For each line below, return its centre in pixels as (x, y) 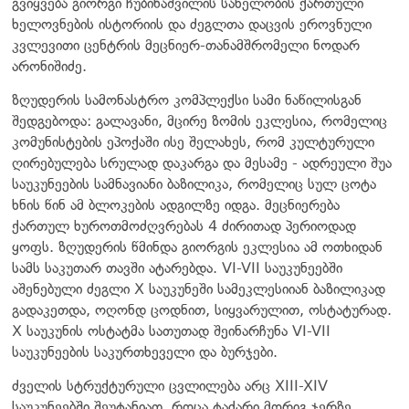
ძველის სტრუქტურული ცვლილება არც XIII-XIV (170, 385)
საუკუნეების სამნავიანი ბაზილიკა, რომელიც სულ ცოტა (194, 184)
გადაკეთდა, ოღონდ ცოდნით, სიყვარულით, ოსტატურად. (202, 309)
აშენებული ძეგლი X (80, 288)
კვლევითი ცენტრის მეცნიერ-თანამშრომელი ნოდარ (186, 45)
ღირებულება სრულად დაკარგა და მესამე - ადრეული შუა (202, 163)
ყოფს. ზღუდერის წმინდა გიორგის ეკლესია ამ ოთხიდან (197, 246)
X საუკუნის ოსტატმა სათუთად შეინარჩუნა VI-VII (171, 330)
